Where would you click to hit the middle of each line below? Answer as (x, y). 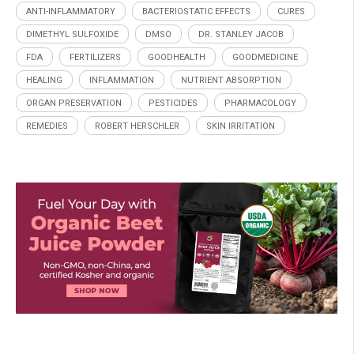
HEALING (44, 81)
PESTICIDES (173, 104)
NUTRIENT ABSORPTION (231, 81)
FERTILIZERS (95, 58)
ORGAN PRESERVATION (74, 104)
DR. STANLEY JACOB (241, 35)
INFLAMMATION (122, 81)
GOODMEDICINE (265, 58)
